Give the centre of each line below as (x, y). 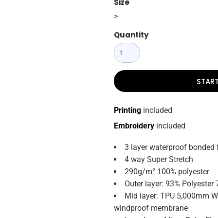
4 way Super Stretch (159, 159)
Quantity (131, 35)
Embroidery (134, 126)
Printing (127, 110)
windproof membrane (151, 208)
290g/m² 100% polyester (167, 172)
